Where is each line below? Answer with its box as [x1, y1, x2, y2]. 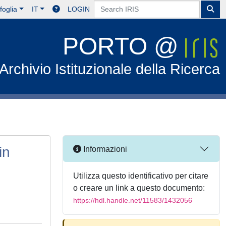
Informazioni [81, 144, 127, 153]
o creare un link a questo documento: [73, 184, 205, 192]
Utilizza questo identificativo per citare [73, 172, 208, 180]
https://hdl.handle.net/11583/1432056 [73, 196, 192, 204]
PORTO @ [63, 33, 186, 60]
